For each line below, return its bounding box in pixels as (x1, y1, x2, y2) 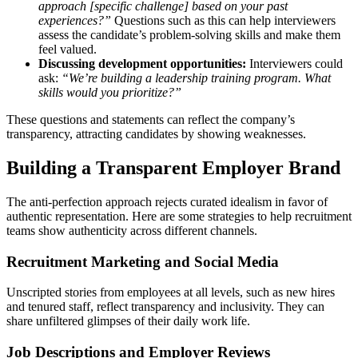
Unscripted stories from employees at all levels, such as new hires (6, 285, 335, 300)
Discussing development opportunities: (38, 57, 246, 71)
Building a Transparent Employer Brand (6, 157, 340, 179)
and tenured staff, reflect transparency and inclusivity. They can (6, 300, 324, 314)
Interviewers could (246, 57, 343, 71)
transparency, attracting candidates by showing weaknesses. (6, 127, 306, 141)
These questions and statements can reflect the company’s (6, 113, 295, 127)
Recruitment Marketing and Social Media (6, 253, 279, 270)
